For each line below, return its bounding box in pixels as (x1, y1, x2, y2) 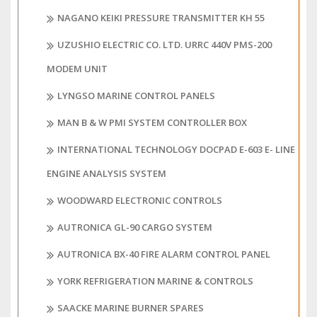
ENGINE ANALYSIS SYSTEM (47, 167, 166, 180)
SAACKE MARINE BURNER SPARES (57, 301, 204, 315)
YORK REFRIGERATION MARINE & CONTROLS (57, 275, 253, 288)
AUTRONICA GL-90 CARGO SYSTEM (57, 221, 212, 234)
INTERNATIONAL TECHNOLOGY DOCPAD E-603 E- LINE (57, 143, 295, 156)
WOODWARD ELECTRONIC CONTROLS (57, 194, 222, 207)
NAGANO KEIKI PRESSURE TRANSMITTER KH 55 (57, 11, 265, 25)
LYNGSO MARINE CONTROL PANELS (57, 89, 215, 103)
